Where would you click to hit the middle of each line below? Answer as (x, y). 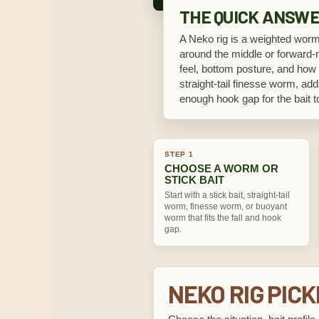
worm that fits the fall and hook (223, 218)
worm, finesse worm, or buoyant (226, 206)
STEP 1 (179, 154)
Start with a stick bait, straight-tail (227, 195)
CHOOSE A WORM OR (221, 168)
